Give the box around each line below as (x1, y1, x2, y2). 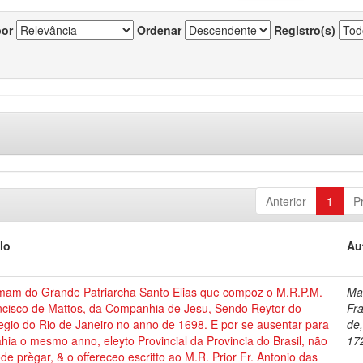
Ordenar (137, 22, 181, 38)
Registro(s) (274, 22, 335, 38)
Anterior (265, 193, 306, 209)
